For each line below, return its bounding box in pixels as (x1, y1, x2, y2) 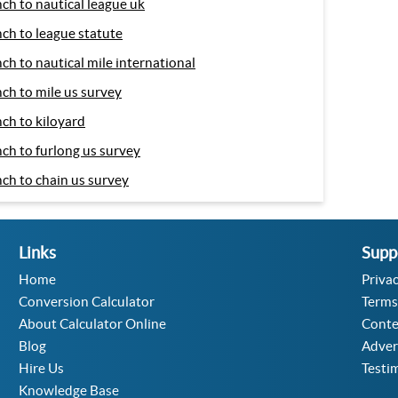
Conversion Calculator (18, 294, 155, 309)
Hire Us (18, 361, 64, 376)
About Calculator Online (18, 316, 166, 331)
